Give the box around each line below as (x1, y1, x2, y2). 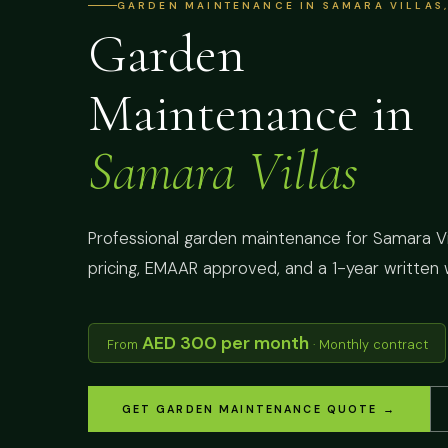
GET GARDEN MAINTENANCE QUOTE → (121, 401, 396, 416)
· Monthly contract (308, 336, 428, 354)
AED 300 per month (141, 332, 309, 355)
